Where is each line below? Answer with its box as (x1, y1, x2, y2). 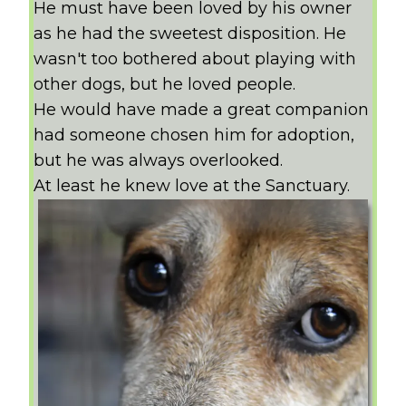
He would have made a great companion (34, 100, 370, 121)
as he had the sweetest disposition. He (34, 24, 347, 44)
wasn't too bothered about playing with (34, 49, 357, 70)
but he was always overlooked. (34, 150, 284, 171)
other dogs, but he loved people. (34, 74, 296, 95)
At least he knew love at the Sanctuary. (34, 176, 351, 197)
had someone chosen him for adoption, (34, 125, 355, 146)
